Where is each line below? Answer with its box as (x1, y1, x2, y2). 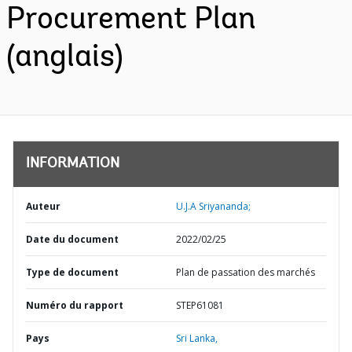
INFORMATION (26, 157, 119, 171)
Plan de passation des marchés (176, 266, 315, 279)
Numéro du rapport (26, 299, 123, 312)
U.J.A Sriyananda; (176, 200, 251, 213)
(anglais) (6, 42, 123, 74)
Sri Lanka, (176, 332, 218, 345)
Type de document (26, 266, 119, 279)
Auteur (26, 200, 60, 213)
